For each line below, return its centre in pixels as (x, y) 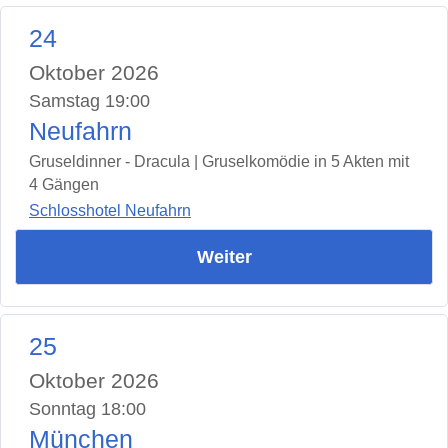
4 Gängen (64, 184)
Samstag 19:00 (89, 100)
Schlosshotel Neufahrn (110, 211)
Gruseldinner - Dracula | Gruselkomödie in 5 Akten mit (219, 161)
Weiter (224, 257)
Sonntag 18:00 (87, 409)
